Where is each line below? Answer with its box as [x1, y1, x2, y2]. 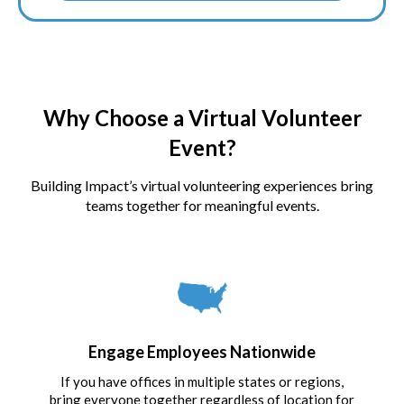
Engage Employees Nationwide [88, 341, 316, 362]
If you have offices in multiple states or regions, [60, 372, 344, 390]
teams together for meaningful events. [85, 196, 319, 214]
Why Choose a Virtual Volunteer [42, 104, 362, 131]
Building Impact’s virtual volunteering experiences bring [31, 176, 373, 194]
